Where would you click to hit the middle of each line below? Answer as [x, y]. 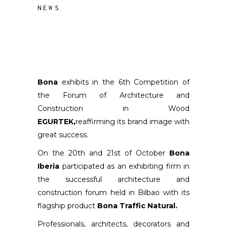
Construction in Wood [113, 108]
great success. [63, 135]
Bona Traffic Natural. [137, 206]
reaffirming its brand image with [133, 122]
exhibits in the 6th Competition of [124, 82]
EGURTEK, [56, 122]
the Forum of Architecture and [113, 95]
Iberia [48, 166]
